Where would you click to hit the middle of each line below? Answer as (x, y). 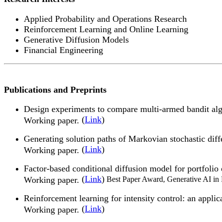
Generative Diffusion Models (76, 39)
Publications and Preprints (55, 89)
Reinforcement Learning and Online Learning (106, 29)
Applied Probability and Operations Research (105, 19)
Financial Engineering (63, 50)
